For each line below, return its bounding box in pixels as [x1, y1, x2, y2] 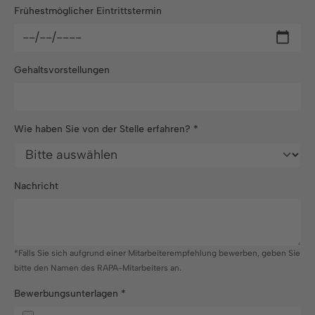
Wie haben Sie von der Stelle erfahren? [14, 122, 193, 135]
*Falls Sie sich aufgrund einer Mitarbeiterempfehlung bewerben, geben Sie [14, 247, 300, 258]
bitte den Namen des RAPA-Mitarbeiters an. [14, 262, 181, 273]
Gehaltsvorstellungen [14, 63, 110, 76]
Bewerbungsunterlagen [14, 287, 121, 300]
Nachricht [14, 179, 58, 192]
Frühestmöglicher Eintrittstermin [14, 4, 162, 17]
